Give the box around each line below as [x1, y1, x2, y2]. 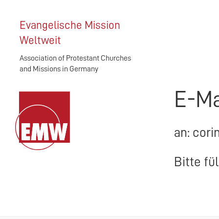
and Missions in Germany [20, 65, 98, 73]
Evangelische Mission [20, 20, 120, 31]
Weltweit [20, 35, 61, 46]
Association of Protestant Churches [20, 54, 131, 62]
